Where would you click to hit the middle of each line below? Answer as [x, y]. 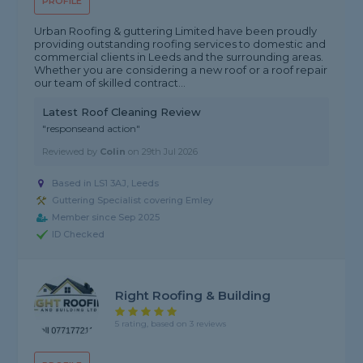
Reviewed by [71, 152]
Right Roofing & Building [193, 295]
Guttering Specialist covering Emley [133, 201]
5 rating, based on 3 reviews [171, 323]
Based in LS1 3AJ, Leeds [106, 184]
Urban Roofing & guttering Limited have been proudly [176, 31]
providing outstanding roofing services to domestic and [180, 44]
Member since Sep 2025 [106, 218]
